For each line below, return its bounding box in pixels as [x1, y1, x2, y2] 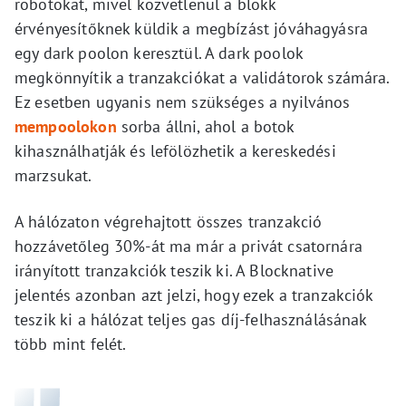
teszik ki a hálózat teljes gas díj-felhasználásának [14, 309, 367, 331]
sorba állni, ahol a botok [116, 116, 295, 138]
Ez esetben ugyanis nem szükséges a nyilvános [14, 92, 351, 113]
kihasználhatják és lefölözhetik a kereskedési [14, 140, 336, 162]
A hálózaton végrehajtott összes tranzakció [14, 211, 323, 233]
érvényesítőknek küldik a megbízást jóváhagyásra [14, 18, 369, 40]
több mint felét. [14, 333, 127, 355]
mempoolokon [14, 116, 117, 138]
